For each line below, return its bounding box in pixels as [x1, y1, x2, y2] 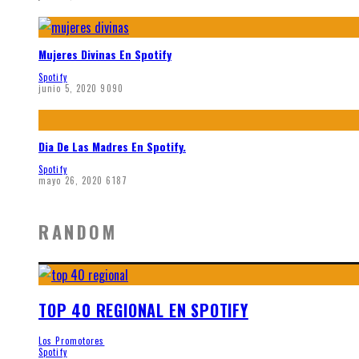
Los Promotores [38, 333, 105, 347]
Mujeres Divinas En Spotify [38, 45, 171, 63]
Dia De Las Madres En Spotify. [38, 138, 186, 155]
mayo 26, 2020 [38, 173, 103, 187]
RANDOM [38, 219, 118, 245]
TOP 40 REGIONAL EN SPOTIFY [38, 297, 248, 322]
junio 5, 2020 [38, 81, 98, 95]
